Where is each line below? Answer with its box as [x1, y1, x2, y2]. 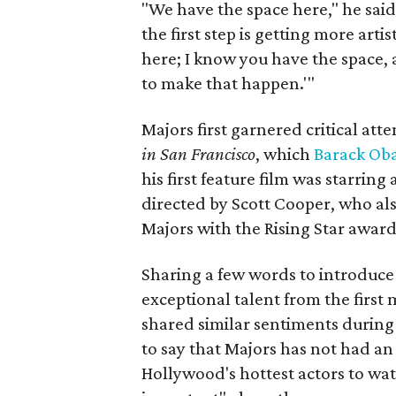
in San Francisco [141, 143, 255, 164]
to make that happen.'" [141, 72, 315, 94]
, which [255, 143, 314, 164]
